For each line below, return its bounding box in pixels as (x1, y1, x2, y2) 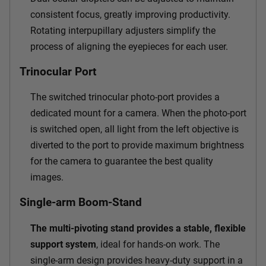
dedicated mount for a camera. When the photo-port (30, 107, 246, 119)
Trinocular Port (20, 65, 96, 78)
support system (30, 238, 96, 250)
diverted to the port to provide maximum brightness (30, 140, 244, 151)
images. (30, 172, 64, 183)
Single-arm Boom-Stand (20, 196, 142, 210)
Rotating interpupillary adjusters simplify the (30, 24, 216, 36)
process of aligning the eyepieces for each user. (30, 40, 228, 52)
